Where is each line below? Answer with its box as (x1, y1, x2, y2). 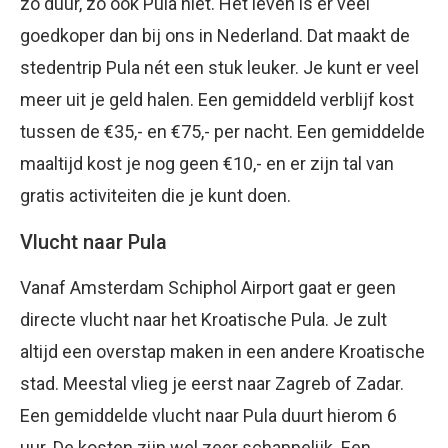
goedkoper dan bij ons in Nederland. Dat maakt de (20, 25, 410, 46)
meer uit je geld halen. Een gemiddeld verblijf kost (20, 89, 414, 110)
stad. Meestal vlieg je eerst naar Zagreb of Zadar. (20, 373, 404, 394)
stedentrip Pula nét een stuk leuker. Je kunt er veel (20, 57, 419, 78)
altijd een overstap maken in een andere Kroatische (20, 341, 425, 362)
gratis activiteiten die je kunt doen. (20, 185, 291, 206)
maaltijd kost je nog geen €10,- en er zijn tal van (20, 153, 394, 174)
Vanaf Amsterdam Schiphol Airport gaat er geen (20, 277, 396, 298)
